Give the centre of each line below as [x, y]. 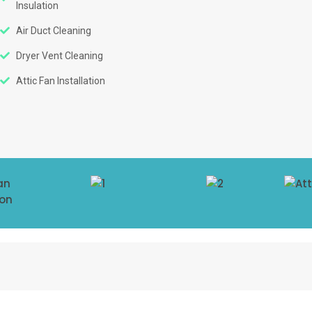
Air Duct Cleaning [53, 31]
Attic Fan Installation [60, 81]
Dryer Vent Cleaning [59, 56]
